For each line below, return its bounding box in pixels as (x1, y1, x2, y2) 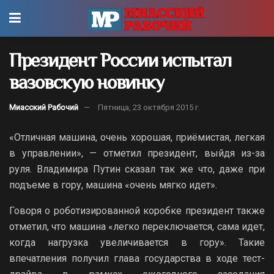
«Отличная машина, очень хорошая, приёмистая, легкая (9, 131, 265, 143)
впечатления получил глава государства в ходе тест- (9, 252, 265, 264)
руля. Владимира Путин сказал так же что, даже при (9, 163, 265, 175)
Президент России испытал (9, 49, 231, 71)
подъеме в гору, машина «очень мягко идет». (9, 179, 217, 191)
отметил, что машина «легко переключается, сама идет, (9, 220, 265, 232)
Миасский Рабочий (9, 102, 78, 112)
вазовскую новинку (9, 71, 164, 93)
